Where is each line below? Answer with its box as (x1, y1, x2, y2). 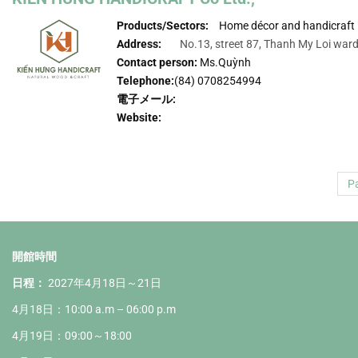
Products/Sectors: (117, 18, 209, 32)
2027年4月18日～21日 (48, 276, 161, 289)
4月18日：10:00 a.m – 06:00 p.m (12, 302, 176, 316)
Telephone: (117, 74, 175, 87)
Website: (117, 110, 165, 124)
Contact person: (117, 55, 198, 69)
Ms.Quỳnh (197, 55, 252, 69)
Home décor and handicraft (219, 18, 356, 32)
